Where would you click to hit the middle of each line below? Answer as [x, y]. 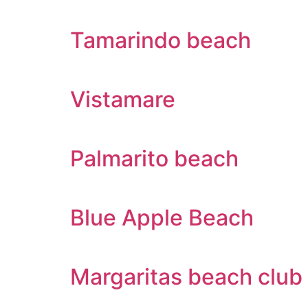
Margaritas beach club [186, 277]
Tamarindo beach [161, 40]
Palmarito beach [154, 158]
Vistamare [123, 99]
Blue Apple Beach [162, 218]
